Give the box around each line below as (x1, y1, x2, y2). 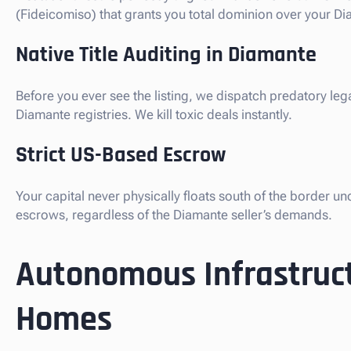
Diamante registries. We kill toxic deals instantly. (16, 107, 292, 123)
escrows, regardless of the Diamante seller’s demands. (16, 207, 332, 223)
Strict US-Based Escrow (16, 141, 226, 170)
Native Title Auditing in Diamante (16, 41, 317, 70)
